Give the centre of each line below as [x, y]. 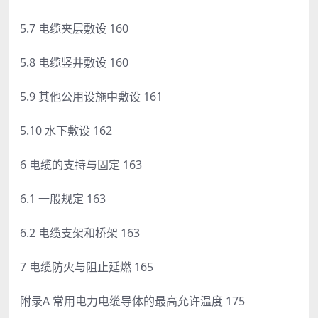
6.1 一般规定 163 [63, 198]
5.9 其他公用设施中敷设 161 [91, 96]
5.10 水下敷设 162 [66, 130]
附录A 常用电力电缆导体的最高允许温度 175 [132, 301]
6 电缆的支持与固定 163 [81, 164]
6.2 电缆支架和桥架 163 [80, 232]
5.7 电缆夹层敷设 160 [74, 28]
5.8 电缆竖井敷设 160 [74, 62]
